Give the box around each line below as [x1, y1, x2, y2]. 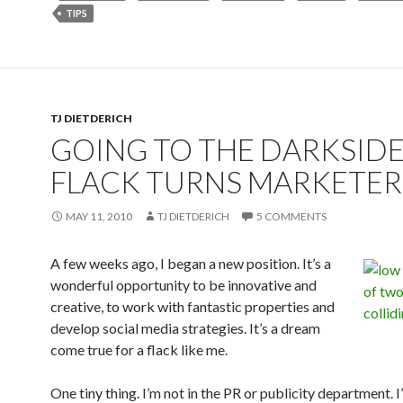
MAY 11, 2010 [66, 210, 132, 223]
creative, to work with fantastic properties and [50, 298, 335, 315]
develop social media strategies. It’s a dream [50, 319, 320, 336]
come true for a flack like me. [50, 341, 228, 358]
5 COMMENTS [256, 210, 327, 223]
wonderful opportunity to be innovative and [50, 276, 317, 293]
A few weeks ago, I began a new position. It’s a [50, 255, 331, 272]
